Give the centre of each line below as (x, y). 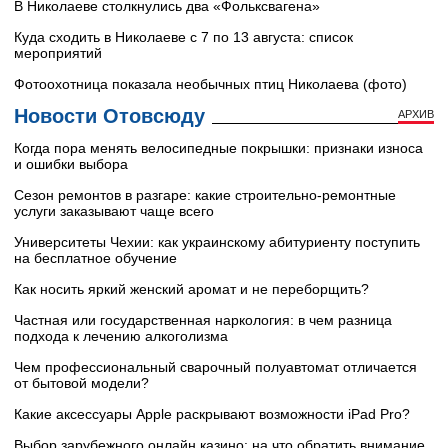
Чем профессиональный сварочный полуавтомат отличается (215, 366)
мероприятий (58, 52)
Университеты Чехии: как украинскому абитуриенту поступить (217, 241)
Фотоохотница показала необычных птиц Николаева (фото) (210, 83)
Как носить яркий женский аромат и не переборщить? (191, 288)
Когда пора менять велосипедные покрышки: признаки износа (218, 147)
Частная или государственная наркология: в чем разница (203, 319)
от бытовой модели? (81, 382)
